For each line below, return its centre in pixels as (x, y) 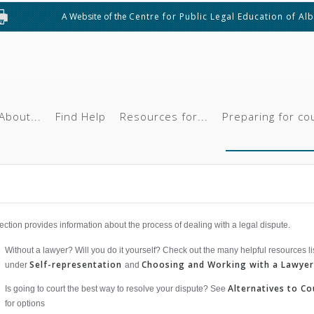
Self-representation (76, 265)
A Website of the (95, 16)
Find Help (81, 116)
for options (25, 303)
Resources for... (164, 116)
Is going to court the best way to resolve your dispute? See (115, 289)
